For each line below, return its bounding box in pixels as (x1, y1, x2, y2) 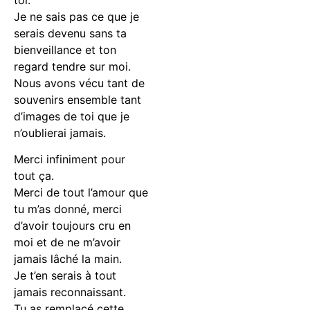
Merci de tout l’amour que (14, 185, 148, 200)
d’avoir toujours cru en (14, 219, 131, 233)
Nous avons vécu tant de (14, 75, 145, 90)
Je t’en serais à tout (14, 268, 116, 283)
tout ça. (14, 169, 54, 183)
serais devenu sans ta (14, 26, 127, 40)
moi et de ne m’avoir (14, 235, 120, 250)
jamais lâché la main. (14, 252, 122, 266)
